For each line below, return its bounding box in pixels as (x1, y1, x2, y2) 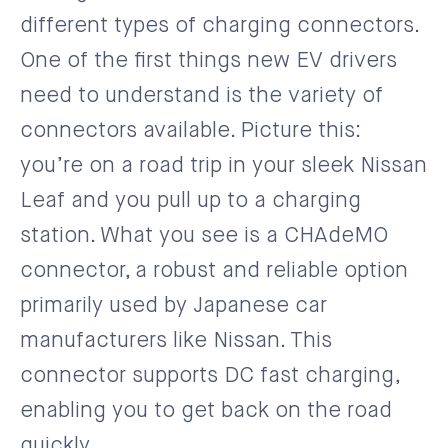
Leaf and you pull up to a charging (20, 189, 361, 212)
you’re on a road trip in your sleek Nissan (20, 154, 427, 177)
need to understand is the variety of (20, 84, 383, 107)
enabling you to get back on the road (20, 399, 392, 422)
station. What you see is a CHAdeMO (20, 224, 388, 247)
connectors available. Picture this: (20, 119, 361, 142)
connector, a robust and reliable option (20, 259, 408, 282)
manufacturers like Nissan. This (20, 329, 332, 352)
